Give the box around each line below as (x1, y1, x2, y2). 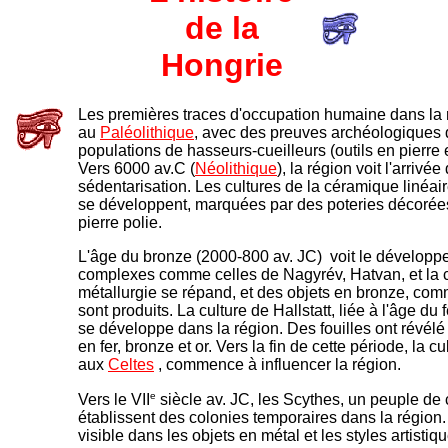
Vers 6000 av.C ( (78, 160, 195, 177)
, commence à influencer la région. (154, 356, 401, 373)
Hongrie (160, 47, 283, 83)
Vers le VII (78, 391, 150, 409)
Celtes (108, 356, 154, 373)
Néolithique (195, 160, 277, 177)
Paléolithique (100, 124, 194, 141)
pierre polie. (78, 214, 162, 231)
